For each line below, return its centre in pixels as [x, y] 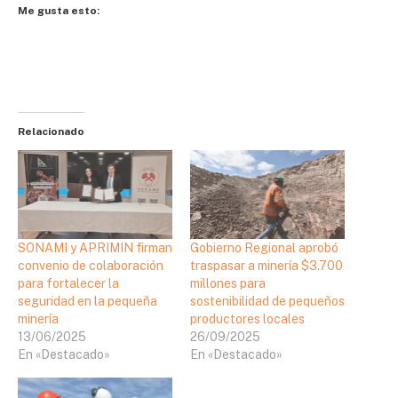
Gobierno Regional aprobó [264, 247]
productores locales [247, 318]
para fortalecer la [68, 283]
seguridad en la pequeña [88, 301]
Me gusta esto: [59, 10]
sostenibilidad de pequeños [267, 301]
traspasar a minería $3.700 [267, 265]
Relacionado [51, 132]
